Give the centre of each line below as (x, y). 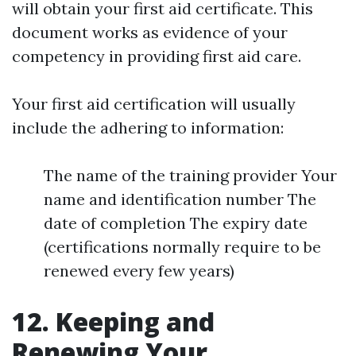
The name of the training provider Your (190, 176)
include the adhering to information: (148, 128)
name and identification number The (180, 199)
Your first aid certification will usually (154, 104)
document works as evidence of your (150, 33)
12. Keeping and (113, 322)
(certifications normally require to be (182, 247)
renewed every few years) (139, 271)
